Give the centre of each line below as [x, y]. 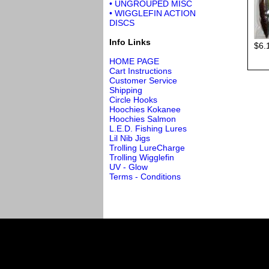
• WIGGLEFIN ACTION [153, 13]
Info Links [130, 42]
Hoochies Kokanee [145, 109]
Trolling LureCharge [147, 147]
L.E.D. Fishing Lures [148, 128]
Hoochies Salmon [143, 119]
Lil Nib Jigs [130, 138]
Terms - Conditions [145, 176]
